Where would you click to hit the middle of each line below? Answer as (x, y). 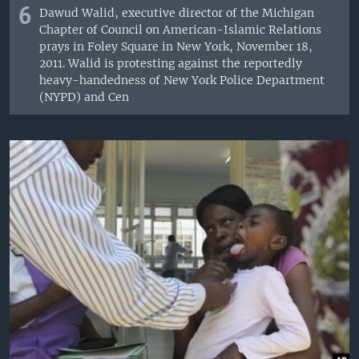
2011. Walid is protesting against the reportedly (171, 64)
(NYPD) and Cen (85, 97)
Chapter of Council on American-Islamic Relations (181, 30)
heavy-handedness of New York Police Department (182, 81)
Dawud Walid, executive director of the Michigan (177, 13)
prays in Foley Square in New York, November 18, (176, 47)
